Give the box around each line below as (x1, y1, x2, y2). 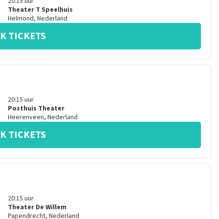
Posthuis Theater (7, 104, 65, 113)
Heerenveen (7, 112, 44, 122)
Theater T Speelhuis (7, 5, 73, 15)
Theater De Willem (7, 202, 66, 212)
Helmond (7, 14, 34, 23)
